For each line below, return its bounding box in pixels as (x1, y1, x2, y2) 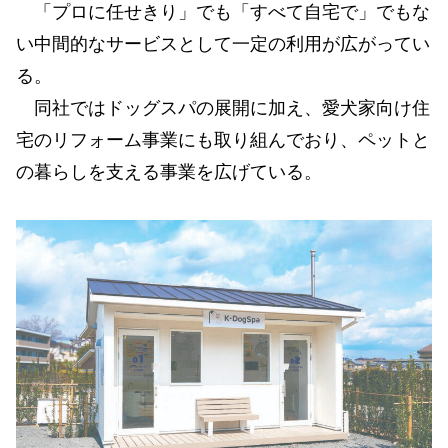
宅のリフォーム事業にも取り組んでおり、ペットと (16, 129, 430, 150)
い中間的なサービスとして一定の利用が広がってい (16, 33, 430, 54)
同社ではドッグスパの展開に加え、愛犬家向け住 (16, 97, 430, 118)
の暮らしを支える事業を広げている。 (16, 161, 322, 182)
